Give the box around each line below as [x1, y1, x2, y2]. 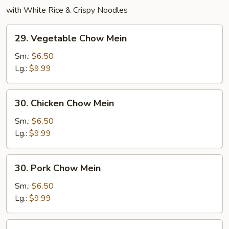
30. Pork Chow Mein [15, 162, 101, 174]
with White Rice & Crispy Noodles [6, 4, 128, 16]
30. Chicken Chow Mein [15, 97, 114, 109]
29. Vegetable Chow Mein [15, 32, 127, 44]
